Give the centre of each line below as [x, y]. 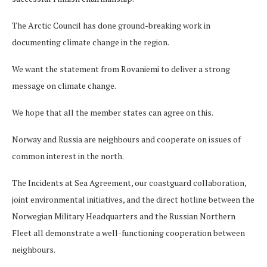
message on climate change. [64, 85]
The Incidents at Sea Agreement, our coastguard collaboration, [129, 182]
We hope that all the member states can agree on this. [113, 112]
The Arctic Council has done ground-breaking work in [111, 25]
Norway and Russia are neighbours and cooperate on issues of [126, 139]
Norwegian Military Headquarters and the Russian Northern [124, 216]
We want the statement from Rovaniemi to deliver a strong [121, 69]
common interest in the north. [68, 156]
